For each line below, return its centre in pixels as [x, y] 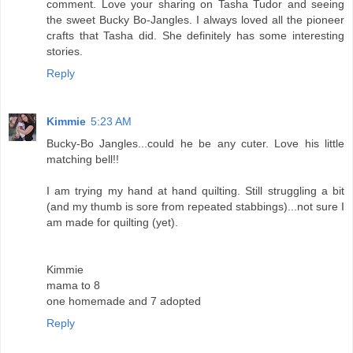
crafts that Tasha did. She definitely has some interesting [195, 35]
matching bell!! [83, 160]
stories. [65, 51]
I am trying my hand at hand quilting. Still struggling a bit [195, 191]
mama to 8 [73, 286]
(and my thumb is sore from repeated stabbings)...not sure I [195, 207]
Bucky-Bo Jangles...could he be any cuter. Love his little [195, 144]
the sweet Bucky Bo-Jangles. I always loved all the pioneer [195, 19]
